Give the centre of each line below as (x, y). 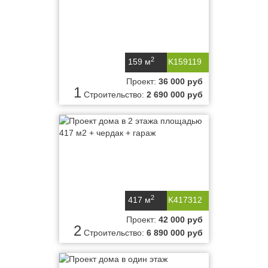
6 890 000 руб (175, 233)
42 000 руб (181, 220)
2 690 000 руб (175, 95)
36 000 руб (181, 81)
